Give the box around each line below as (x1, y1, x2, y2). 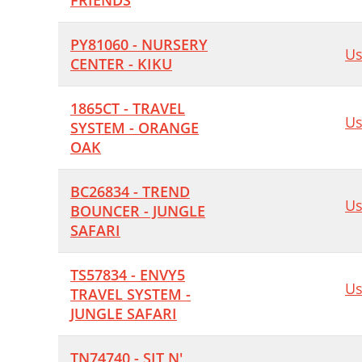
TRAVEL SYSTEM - (70, 284, 191, 304)
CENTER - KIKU (70, 54, 172, 74)
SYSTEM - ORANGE (70, 118, 199, 137)
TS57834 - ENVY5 (70, 265, 185, 284)
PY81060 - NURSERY (70, 35, 208, 54)
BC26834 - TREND (70, 182, 190, 201)
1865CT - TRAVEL (70, 99, 185, 118)
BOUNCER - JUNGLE (70, 201, 205, 221)
